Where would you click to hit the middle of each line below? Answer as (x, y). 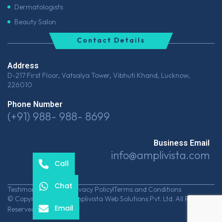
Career (58, 189)
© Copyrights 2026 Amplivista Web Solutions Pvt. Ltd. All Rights (106, 198)
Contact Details (111, 40)
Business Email (182, 143)
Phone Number (35, 104)
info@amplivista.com (160, 155)
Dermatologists (39, 7)
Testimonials (27, 189)
